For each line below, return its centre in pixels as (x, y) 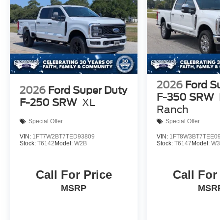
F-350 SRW (186, 97)
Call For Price (74, 174)
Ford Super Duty (88, 90)
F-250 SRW (48, 102)
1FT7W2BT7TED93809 (64, 136)
